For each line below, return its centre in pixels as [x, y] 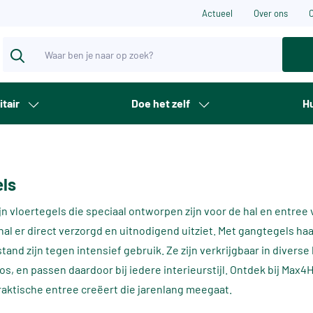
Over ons [271, 13]
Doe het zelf [161, 103]
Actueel [217, 13]
